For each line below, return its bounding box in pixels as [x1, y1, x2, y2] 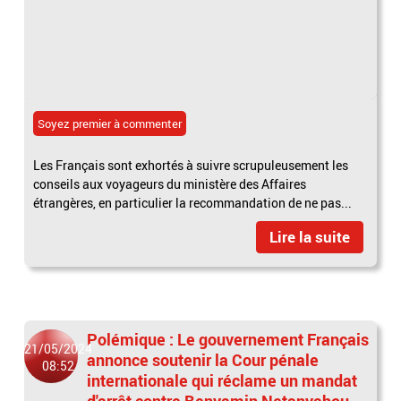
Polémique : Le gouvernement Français [87, 328, 370, 350]
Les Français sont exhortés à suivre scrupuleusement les [33, 156, 349, 174]
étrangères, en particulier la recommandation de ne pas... [33, 193, 353, 211]
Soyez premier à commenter [38, 115, 183, 132]
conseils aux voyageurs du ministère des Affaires [33, 175, 307, 192]
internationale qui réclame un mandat [87, 369, 358, 391]
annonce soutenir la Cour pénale [87, 348, 320, 371]
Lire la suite [269, 226, 350, 247]
